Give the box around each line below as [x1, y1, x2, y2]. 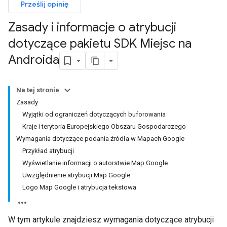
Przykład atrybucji [22, 147, 74, 155]
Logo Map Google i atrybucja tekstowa [22, 183, 136, 191]
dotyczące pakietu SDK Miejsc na [8, 36, 192, 51]
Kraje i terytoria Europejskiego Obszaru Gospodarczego [22, 123, 186, 130]
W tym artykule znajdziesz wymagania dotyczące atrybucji [8, 215, 214, 224]
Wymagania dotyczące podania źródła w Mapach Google [16, 135, 184, 142]
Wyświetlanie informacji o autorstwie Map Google [22, 159, 168, 167]
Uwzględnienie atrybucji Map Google [22, 171, 130, 179]
